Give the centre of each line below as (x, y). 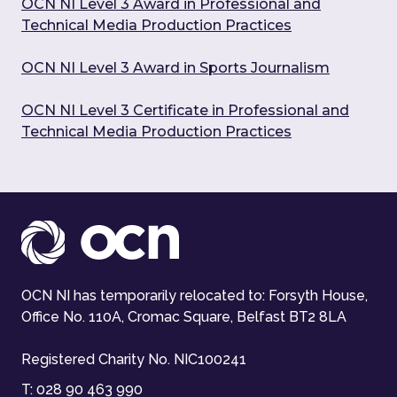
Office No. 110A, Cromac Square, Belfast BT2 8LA (184, 317)
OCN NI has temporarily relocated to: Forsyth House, (195, 296)
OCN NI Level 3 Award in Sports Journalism (175, 68)
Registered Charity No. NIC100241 (134, 360)
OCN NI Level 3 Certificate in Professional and (185, 111)
